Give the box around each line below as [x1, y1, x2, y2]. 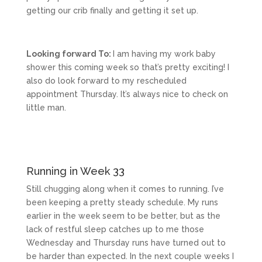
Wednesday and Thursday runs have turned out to [26, 238, 226, 248]
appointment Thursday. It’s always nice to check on [26, 89, 228, 99]
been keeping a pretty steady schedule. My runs [26, 198, 218, 208]
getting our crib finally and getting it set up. [26, 6, 198, 16]
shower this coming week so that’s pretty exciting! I [26, 63, 229, 73]
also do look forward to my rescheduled [26, 76, 187, 86]
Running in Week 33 [26, 165, 125, 178]
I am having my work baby [112, 49, 216, 59]
